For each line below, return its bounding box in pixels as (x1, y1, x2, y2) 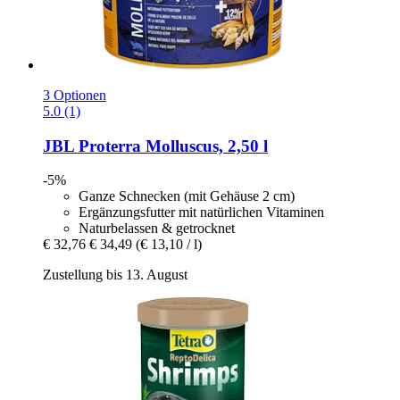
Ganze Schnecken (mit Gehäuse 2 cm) (79, 188, 295, 204)
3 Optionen (43, 87, 106, 103)
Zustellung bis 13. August (43, 267, 187, 283)
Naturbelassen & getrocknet (79, 221, 235, 237)
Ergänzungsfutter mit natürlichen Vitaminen (79, 204, 324, 221)
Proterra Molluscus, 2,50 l (74, 136, 268, 155)
